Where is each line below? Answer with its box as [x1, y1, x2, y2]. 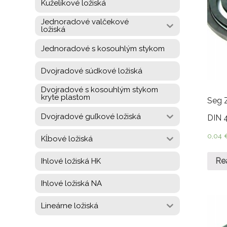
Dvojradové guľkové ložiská [41, 111, 141, 121]
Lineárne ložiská [41, 201, 98, 210]
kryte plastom [41, 93, 90, 102]
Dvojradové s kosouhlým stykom [41, 85, 158, 94]
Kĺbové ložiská [41, 134, 93, 143]
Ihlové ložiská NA [41, 178, 102, 188]
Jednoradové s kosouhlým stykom [41, 44, 165, 53]
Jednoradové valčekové [41, 17, 129, 26]
